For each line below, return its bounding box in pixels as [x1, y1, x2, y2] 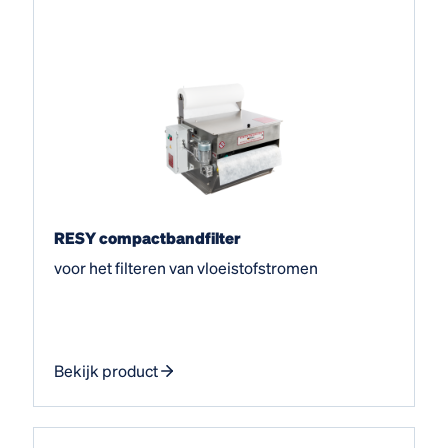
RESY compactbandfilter [54, 226, 241, 248]
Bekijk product [54, 359, 158, 381]
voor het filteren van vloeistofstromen [54, 256, 318, 278]
